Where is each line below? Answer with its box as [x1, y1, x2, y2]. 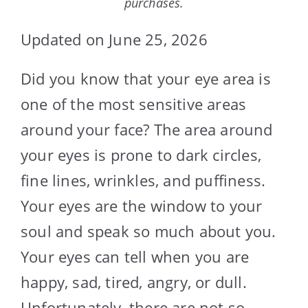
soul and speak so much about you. [21, 220, 276, 241]
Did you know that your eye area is [21, 67, 271, 89]
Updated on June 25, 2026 [21, 28, 208, 49]
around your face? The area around [21, 118, 273, 140]
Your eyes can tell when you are [21, 245, 250, 267]
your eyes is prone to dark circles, [21, 144, 262, 165]
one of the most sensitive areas [21, 93, 247, 114]
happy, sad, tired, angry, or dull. [21, 271, 247, 292]
